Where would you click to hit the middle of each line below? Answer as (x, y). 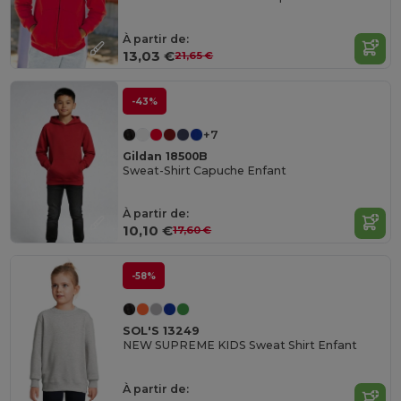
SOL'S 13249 (162, 331)
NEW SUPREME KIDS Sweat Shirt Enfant (240, 346)
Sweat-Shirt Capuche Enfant (205, 171)
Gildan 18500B (166, 157)
